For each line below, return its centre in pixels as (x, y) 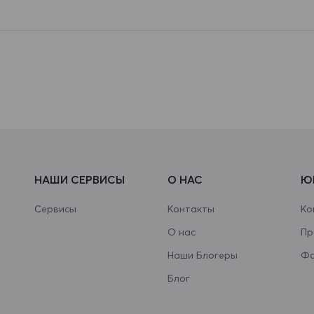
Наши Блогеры (203, 255)
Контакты (191, 209)
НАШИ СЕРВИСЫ (80, 179)
